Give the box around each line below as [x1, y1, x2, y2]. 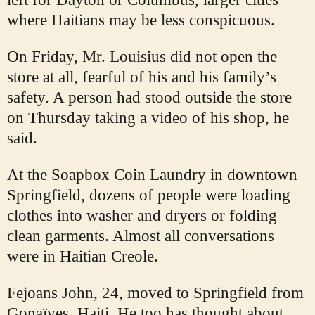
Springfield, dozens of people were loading [7, 186, 290, 205]
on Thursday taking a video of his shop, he [7, 109, 289, 127]
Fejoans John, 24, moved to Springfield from [7, 284, 304, 302]
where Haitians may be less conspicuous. [7, 11, 275, 30]
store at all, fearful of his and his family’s [7, 68, 276, 86]
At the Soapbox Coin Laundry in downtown [7, 166, 297, 184]
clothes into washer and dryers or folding [7, 207, 277, 225]
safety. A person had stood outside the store [7, 89, 292, 107]
